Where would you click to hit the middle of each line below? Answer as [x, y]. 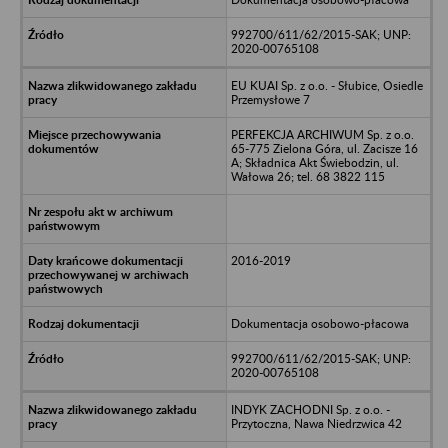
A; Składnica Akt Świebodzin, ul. [314, 162]
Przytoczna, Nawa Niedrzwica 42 [316, 423]
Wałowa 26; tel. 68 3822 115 [307, 176]
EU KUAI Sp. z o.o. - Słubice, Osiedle [326, 85]
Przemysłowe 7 [270, 99]
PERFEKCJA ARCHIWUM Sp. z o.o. [322, 134]
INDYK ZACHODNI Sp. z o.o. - [310, 409]
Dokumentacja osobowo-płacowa [319, 323]
